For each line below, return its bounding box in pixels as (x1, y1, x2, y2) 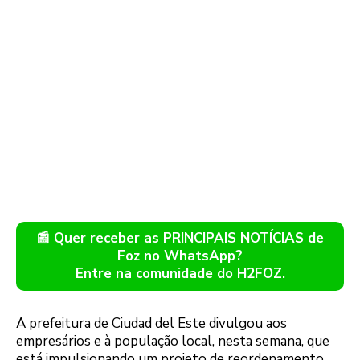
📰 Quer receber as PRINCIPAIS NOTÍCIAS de (36, 228, 324, 247)
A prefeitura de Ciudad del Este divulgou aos (16, 313, 287, 333)
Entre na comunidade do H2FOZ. (75, 264, 285, 283)
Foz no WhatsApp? (117, 246, 243, 265)
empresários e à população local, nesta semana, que (16, 331, 329, 350)
